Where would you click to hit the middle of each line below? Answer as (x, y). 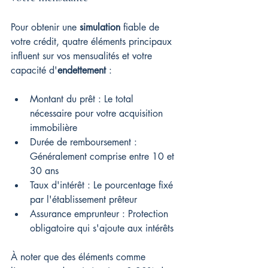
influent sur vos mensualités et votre (83, 56)
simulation (100, 28)
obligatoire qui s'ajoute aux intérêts (102, 229)
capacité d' (34, 71)
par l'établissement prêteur (83, 200)
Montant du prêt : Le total (83, 99)
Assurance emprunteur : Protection (100, 214)
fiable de (141, 28)
